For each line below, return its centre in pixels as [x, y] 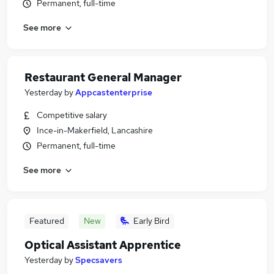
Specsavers [99, 260]
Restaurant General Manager [103, 77]
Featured [46, 221]
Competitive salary [72, 115]
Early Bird [151, 221]
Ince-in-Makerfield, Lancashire [95, 130]
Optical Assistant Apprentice [103, 245]
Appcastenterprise [114, 92]
